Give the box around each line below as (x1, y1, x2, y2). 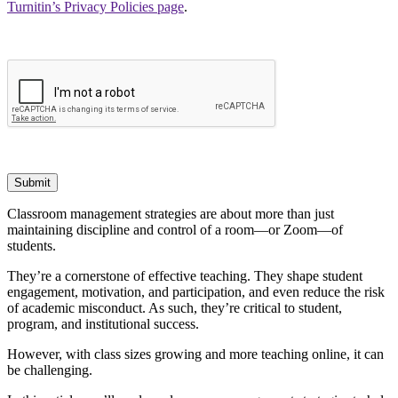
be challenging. (7, 362, 92, 378)
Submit (14, 175, 51, 189)
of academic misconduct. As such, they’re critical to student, (7, 299, 342, 315)
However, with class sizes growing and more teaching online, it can (7, 346, 384, 362)
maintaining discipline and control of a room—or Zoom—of (7, 221, 343, 237)
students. (7, 237, 56, 253)
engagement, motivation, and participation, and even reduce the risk (7, 283, 385, 299)
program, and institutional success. (7, 315, 199, 331)
